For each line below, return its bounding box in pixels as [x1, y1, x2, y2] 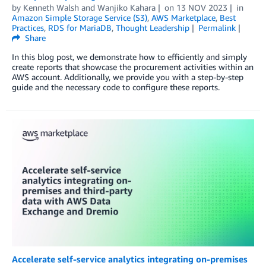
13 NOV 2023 [176, 2, 227, 13]
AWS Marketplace [151, 12, 216, 23]
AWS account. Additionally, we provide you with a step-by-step [12, 72, 243, 83]
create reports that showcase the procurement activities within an [12, 62, 254, 72]
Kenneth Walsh [23, 2, 79, 13]
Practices [12, 23, 44, 33]
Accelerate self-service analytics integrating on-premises [12, 254, 248, 265]
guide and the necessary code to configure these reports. [12, 82, 220, 93]
